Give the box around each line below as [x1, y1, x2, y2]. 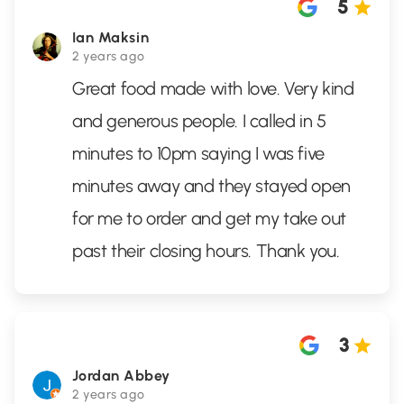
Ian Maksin [72, 29, 150, 46]
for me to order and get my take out [72, 207, 347, 229]
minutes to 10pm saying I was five [72, 142, 325, 164]
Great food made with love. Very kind [72, 78, 354, 99]
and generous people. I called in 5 [72, 110, 326, 132]
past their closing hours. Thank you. [72, 240, 340, 262]
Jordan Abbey [72, 367, 170, 384]
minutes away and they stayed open [72, 175, 351, 197]
